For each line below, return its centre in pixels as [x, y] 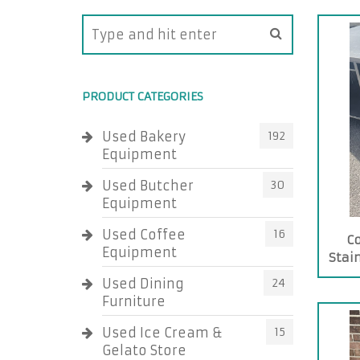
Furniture [134, 301]
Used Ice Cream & [162, 333]
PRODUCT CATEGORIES [143, 96]
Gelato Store [144, 350]
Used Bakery [144, 137]
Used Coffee [144, 235]
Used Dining [143, 284]
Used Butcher [148, 186]
